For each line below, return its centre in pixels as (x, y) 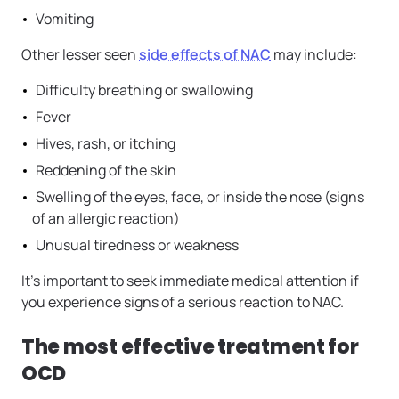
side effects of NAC (205, 55)
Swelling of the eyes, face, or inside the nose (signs (200, 197)
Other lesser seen (80, 55)
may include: (314, 55)
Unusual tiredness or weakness (137, 245)
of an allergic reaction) (106, 219)
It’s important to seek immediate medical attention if (190, 281)
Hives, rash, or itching (107, 144)
